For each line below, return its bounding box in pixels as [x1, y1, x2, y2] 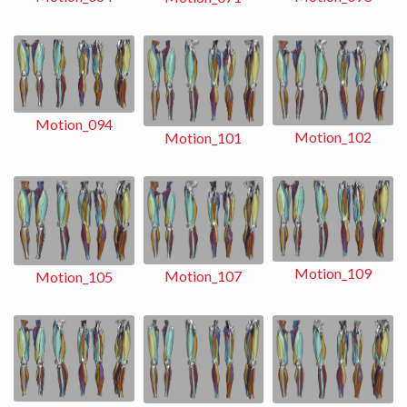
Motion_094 [35, 114, 113, 133]
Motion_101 [164, 128, 243, 146]
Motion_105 [35, 267, 113, 285]
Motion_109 [294, 264, 372, 283]
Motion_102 [294, 128, 372, 146]
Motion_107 [164, 267, 243, 285]
